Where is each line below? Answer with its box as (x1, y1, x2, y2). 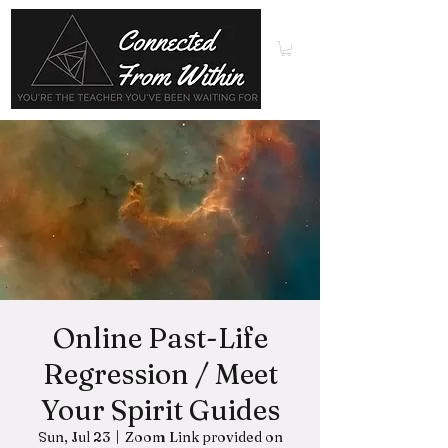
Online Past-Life (52, 321, 268, 356)
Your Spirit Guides (40, 393, 280, 428)
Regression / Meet (42, 357, 278, 392)
